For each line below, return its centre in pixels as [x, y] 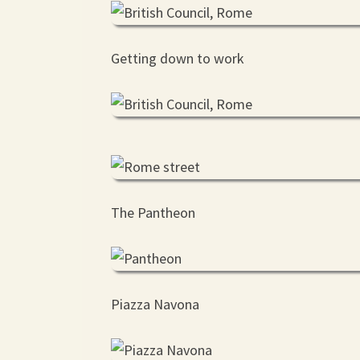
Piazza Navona [155, 304]
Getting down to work [178, 58]
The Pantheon [153, 213]
